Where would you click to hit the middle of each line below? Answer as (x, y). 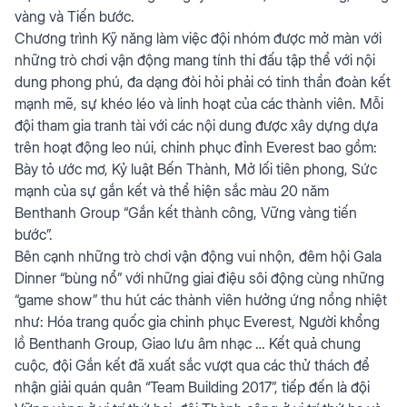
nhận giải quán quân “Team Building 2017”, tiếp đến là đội (192, 387)
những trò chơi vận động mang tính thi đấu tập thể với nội (195, 60)
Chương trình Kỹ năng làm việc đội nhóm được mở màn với (198, 38)
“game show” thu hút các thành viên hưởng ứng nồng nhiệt (201, 300)
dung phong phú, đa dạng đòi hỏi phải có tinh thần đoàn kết (203, 82)
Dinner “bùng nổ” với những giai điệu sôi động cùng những (199, 278)
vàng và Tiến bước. (74, 16)
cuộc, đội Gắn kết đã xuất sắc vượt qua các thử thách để (192, 365)
